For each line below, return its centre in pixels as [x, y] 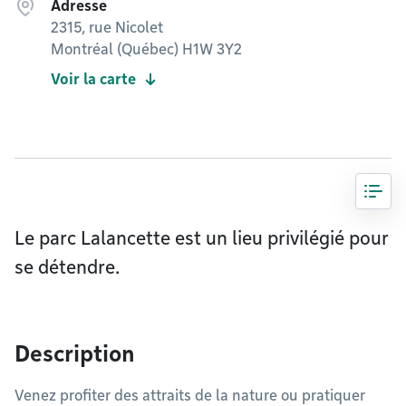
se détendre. [67, 267]
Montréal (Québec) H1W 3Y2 [146, 49]
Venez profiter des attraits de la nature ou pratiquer [190, 396]
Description [75, 354]
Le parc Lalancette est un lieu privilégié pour [202, 238]
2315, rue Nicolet [107, 28]
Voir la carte [93, 79]
